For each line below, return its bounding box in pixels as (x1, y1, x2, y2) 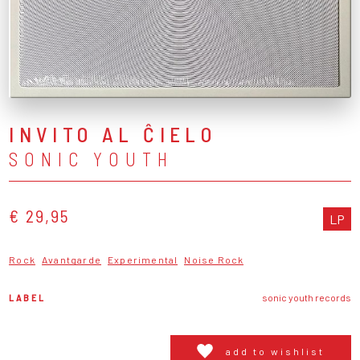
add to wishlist (225, 345, 325, 357)
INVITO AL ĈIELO (9, 121, 217, 146)
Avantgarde (42, 253, 102, 265)
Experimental (108, 253, 178, 265)
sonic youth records (261, 291, 351, 303)
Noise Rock (184, 253, 244, 265)
